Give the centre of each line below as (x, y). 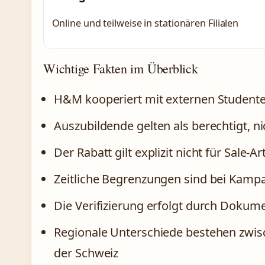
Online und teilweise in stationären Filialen (145, 23)
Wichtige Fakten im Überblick (121, 68)
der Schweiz (86, 253)
